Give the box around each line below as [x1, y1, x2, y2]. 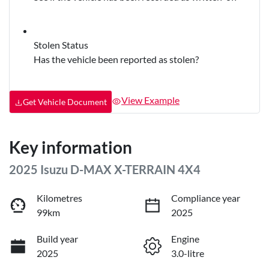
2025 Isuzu [9, 162, 70, 177]
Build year [37, 232, 78, 244]
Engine [171, 232, 199, 244]
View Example [121, 94, 180, 106]
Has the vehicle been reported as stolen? [34, 53, 199, 65]
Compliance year [171, 192, 240, 204]
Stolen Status [34, 38, 88, 50]
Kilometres [37, 192, 82, 204]
